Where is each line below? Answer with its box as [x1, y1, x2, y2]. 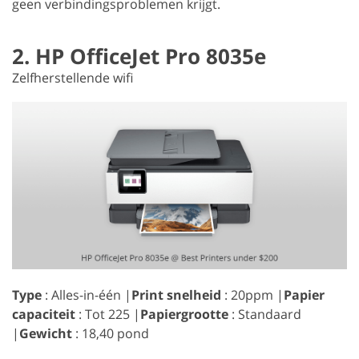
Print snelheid [131, 286, 221, 305]
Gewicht [19, 325, 72, 343]
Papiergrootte [140, 305, 228, 324]
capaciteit [12, 305, 75, 324]
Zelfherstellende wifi [12, 69, 133, 87]
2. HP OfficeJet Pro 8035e [12, 42, 266, 71]
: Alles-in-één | [42, 286, 131, 305]
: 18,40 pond [72, 325, 149, 343]
